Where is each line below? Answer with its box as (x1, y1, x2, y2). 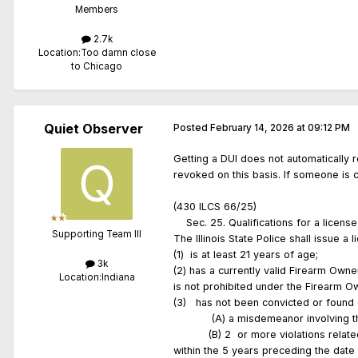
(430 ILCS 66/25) (173, 201, 260, 213)
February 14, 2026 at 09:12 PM (210, 122, 350, 134)
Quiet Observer (44, 121, 143, 137)
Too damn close (80, 47, 156, 59)
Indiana (101, 272, 135, 284)
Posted (173, 122, 210, 134)
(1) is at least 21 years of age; (173, 249, 344, 261)
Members (75, 3, 118, 15)
